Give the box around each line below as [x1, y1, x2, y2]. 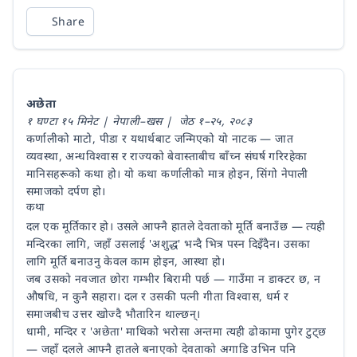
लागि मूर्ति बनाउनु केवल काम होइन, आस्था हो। [26, 253, 226, 269]
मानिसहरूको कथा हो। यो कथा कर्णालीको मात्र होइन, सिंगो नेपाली [26, 166, 308, 181]
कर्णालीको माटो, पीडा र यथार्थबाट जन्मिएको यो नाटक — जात [26, 131, 293, 146]
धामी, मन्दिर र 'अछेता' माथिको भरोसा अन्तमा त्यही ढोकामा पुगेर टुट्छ [26, 324, 327, 339]
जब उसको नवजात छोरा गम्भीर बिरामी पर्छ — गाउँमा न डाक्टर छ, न [26, 271, 321, 286]
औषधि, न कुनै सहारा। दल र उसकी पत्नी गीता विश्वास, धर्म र [26, 288, 289, 304]
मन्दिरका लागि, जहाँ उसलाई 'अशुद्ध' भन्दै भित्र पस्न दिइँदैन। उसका [26, 236, 311, 251]
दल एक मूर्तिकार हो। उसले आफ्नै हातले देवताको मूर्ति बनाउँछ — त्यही [26, 218, 326, 233]
